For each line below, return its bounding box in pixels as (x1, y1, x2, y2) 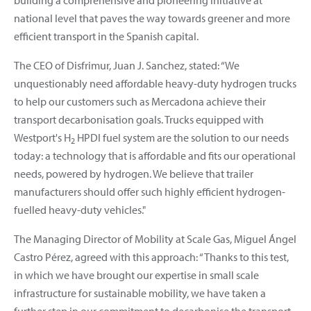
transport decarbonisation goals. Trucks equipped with (14, 112, 264, 126)
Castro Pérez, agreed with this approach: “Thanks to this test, (14, 249, 289, 264)
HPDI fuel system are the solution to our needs (75, 130, 289, 144)
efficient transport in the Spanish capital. (14, 28, 199, 43)
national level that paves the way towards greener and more (14, 10, 290, 25)
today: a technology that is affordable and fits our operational (14, 148, 296, 162)
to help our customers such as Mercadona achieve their (14, 94, 266, 108)
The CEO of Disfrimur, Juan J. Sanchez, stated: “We (14, 58, 239, 72)
